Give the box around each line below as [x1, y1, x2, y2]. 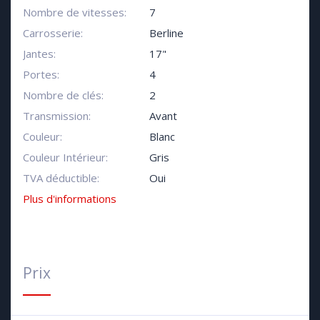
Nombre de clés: [22, 88, 104, 103]
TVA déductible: [22, 171, 99, 186]
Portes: [22, 67, 59, 82]
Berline [149, 26, 184, 41]
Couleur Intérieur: [22, 150, 108, 165]
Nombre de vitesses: [22, 5, 126, 20]
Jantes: [22, 46, 56, 61]
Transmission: [22, 109, 91, 124]
